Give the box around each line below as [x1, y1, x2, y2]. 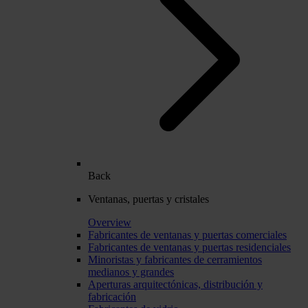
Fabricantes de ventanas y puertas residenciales [88, 241, 291, 253]
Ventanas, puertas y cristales [88, 192, 209, 205]
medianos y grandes [88, 265, 174, 278]
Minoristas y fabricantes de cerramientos [88, 253, 262, 265]
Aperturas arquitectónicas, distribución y [88, 278, 263, 290]
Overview [88, 216, 131, 228]
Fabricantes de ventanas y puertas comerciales [88, 228, 287, 241]
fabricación [88, 290, 136, 302]
